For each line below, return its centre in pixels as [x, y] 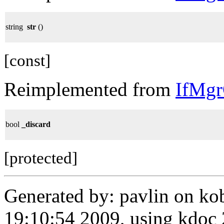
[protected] [41, 158]
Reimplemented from [90, 89]
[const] [27, 60]
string [16, 26]
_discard [36, 124]
